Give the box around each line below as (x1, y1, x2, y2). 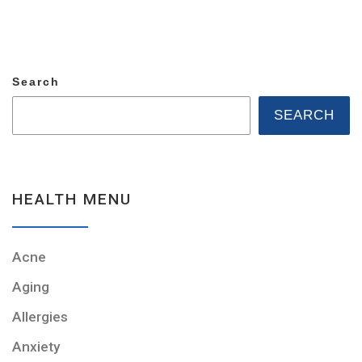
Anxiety (12, 338, 60, 355)
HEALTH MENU (12, 190, 132, 209)
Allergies (12, 308, 68, 325)
